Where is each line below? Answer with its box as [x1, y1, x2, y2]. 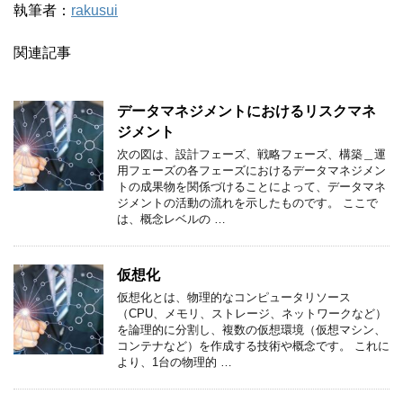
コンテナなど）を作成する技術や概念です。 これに [117, 339, 390, 353]
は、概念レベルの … [117, 212, 226, 226]
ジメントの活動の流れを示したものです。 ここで [117, 196, 378, 210]
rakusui [71, 3, 118, 18]
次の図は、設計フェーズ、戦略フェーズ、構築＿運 [117, 148, 386, 161]
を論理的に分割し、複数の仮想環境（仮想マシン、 [117, 323, 386, 336]
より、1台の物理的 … [117, 355, 232, 369]
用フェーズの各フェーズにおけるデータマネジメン [117, 164, 386, 177]
